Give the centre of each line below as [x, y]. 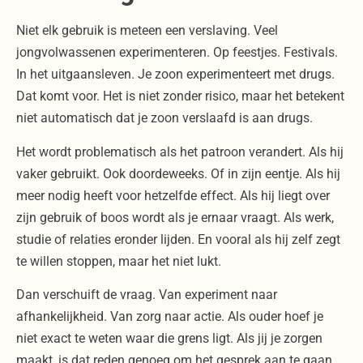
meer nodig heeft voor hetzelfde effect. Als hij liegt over [173, 195]
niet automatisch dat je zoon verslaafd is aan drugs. [164, 118]
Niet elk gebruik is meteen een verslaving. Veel [147, 31]
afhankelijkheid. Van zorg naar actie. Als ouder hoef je [170, 317]
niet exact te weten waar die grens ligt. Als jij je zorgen [169, 339]
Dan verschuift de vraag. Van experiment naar [147, 295]
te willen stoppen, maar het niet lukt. [119, 261]
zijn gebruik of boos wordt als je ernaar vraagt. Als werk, [175, 217]
